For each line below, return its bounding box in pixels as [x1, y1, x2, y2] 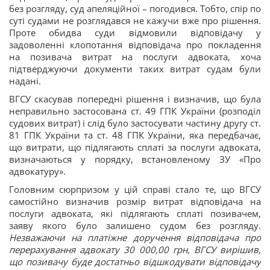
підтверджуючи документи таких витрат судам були [9, 63, 261, 75]
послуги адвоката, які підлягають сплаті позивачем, [9, 207, 261, 220]
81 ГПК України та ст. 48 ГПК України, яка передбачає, [9, 129, 261, 142]
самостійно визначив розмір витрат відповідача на [9, 195, 261, 208]
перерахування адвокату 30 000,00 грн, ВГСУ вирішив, [9, 243, 261, 256]
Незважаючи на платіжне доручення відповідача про [9, 231, 261, 244]
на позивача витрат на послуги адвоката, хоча [9, 51, 261, 63]
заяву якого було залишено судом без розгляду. [9, 219, 261, 232]
